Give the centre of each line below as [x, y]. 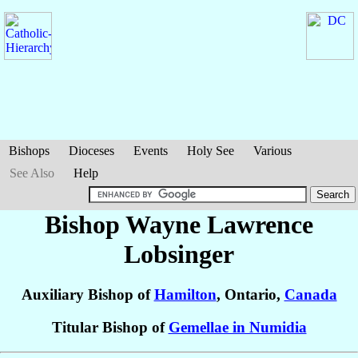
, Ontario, [250, 295]
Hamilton [185, 295]
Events [151, 151]
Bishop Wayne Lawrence [179, 225]
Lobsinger [179, 254]
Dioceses [91, 151]
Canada [310, 295]
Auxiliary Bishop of [88, 295]
